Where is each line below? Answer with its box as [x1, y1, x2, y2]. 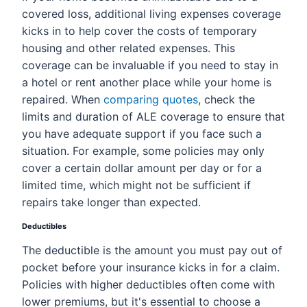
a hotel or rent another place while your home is [22, 75, 271, 89]
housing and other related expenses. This [22, 41, 235, 55]
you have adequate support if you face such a [22, 127, 262, 140]
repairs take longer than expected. [22, 195, 201, 209]
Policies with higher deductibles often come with [22, 278, 275, 291]
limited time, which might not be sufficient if [22, 178, 251, 192]
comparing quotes [103, 93, 198, 106]
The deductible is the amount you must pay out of [22, 243, 282, 257]
